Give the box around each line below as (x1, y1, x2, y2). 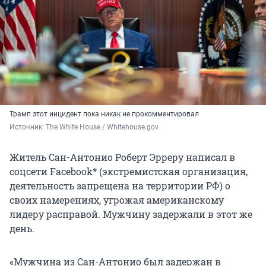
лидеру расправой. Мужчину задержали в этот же (9, 208, 252, 221)
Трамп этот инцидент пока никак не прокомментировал (9, 110, 199, 119)
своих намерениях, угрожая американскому (9, 194, 224, 207)
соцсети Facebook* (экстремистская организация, (9, 165, 248, 178)
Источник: (9, 123, 46, 132)
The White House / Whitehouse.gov (46, 123, 160, 132)
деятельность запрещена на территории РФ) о (9, 179, 230, 192)
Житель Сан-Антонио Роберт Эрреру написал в (9, 151, 235, 164)
